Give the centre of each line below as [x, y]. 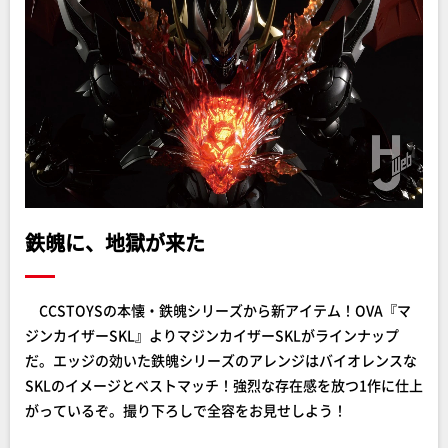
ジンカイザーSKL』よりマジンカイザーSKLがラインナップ [212, 335]
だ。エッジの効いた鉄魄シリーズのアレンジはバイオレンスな [221, 360]
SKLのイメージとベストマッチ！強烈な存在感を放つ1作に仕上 [224, 385]
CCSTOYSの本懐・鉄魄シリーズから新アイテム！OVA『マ [218, 310]
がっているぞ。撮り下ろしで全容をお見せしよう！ [186, 410]
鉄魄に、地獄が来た [115, 242]
